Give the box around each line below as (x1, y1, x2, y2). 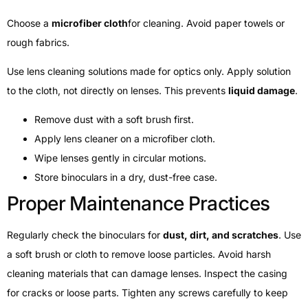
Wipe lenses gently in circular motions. (34, 152, 206, 164)
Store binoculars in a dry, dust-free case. (34, 171, 217, 184)
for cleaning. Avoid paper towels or (128, 16, 285, 29)
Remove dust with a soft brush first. (34, 113, 194, 126)
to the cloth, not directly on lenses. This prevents (7, 85, 228, 97)
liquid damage (228, 85, 295, 97)
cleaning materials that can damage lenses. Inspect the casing (7, 267, 287, 280)
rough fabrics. (7, 36, 69, 48)
